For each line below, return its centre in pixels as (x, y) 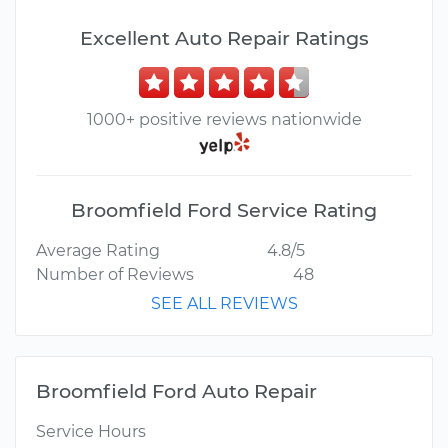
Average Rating (98, 251)
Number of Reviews (115, 275)
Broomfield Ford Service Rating (224, 210)
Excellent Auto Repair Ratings (224, 38)
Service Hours (91, 432)
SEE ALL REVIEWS (224, 304)
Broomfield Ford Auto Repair (176, 391)
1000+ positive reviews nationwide (224, 119)
